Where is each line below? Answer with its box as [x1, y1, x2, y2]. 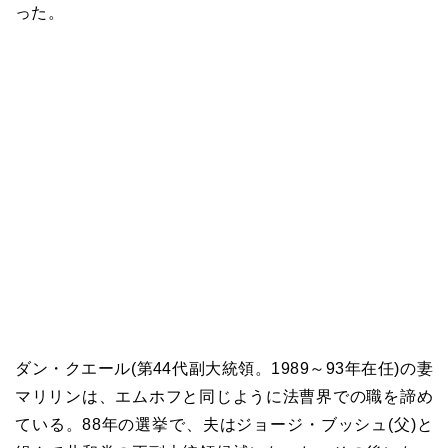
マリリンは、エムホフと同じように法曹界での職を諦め [15, 388, 433, 406]
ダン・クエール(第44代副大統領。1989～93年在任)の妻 [15, 360, 433, 378]
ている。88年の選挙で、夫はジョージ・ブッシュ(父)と [15, 416, 433, 434]
